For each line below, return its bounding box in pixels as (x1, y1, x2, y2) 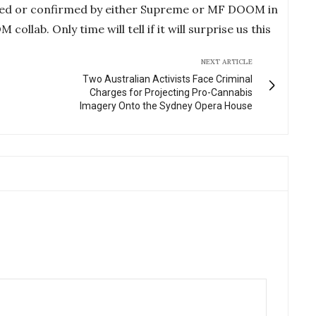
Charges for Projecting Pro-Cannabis (90, 86, 253, 98)
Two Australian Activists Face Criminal (83, 73, 253, 85)
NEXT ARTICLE (201, 56, 253, 66)
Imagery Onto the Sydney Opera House (80, 99, 253, 111)
